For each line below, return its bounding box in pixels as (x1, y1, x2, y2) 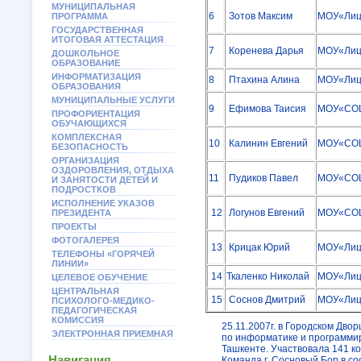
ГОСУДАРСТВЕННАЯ (52, 25, 143, 35)
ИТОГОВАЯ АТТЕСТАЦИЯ (52, 35, 164, 44)
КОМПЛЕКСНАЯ (52, 132, 122, 142)
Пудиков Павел (226, 172, 298, 184)
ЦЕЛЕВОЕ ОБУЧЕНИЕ (52, 272, 147, 282)
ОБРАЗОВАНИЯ (52, 81, 121, 91)
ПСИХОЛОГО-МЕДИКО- (52, 296, 155, 305)
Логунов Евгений (226, 207, 305, 218)
